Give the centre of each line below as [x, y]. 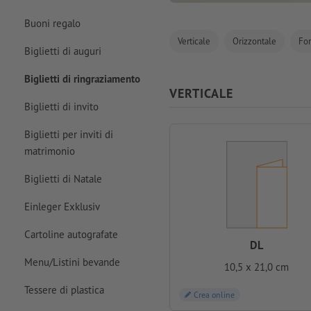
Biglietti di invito [61, 106]
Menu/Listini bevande [72, 262]
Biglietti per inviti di [68, 134]
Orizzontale [254, 41]
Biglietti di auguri [62, 51]
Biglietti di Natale [63, 178]
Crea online [214, 295]
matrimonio [49, 151]
